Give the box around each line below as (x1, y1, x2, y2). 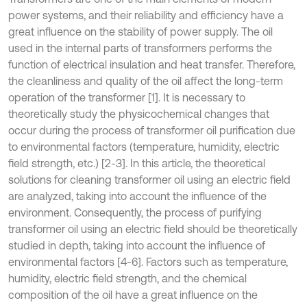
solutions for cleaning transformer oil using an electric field (8, 173, 291, 186)
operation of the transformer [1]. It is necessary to (8, 91, 245, 103)
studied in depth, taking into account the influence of (8, 239, 265, 251)
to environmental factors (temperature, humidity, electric (8, 140, 280, 153)
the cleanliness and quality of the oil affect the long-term (8, 75, 283, 87)
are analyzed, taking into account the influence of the (8, 190, 267, 202)
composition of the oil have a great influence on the (8, 288, 258, 301)
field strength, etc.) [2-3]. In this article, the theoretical (8, 157, 265, 169)
